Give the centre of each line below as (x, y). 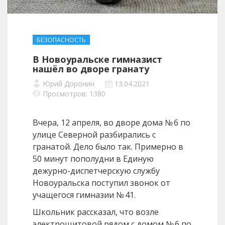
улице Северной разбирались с (94, 135)
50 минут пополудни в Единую (93, 159)
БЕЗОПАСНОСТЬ (61, 40)
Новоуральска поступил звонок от (101, 183)
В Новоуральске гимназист (97, 60)
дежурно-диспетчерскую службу (96, 171)
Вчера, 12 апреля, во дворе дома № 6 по (111, 123)
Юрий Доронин (69, 84)
